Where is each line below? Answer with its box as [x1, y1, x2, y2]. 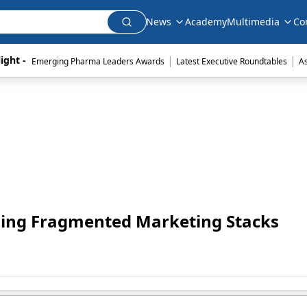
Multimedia [227, 15, 280, 28]
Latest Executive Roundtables [175, 56, 287, 67]
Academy [185, 15, 227, 28]
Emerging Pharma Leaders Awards [31, 56, 164, 67]
